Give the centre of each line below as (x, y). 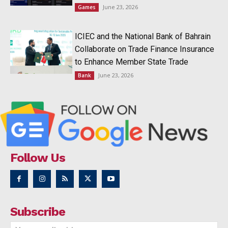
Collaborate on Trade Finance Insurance (145, 49)
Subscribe (38, 211)
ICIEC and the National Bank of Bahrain (143, 37)
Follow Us (38, 158)
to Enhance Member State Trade (132, 62)
